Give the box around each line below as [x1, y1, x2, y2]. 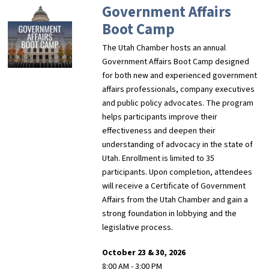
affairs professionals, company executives [102, 83, 255, 96]
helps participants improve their [102, 111, 218, 124]
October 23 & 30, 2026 [102, 246, 186, 259]
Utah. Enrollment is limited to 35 [102, 153, 215, 165]
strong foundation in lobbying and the [102, 208, 237, 220]
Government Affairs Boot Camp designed [102, 56, 250, 68]
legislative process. [102, 222, 174, 234]
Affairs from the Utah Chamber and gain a [102, 194, 249, 207]
